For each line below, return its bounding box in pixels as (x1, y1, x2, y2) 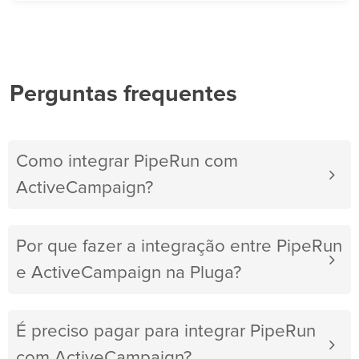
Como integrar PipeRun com (16, 152, 238, 171)
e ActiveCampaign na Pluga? (16, 264, 241, 283)
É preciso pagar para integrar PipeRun (16, 322, 316, 341)
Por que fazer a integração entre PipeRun (16, 237, 342, 256)
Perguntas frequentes (10, 83, 237, 107)
